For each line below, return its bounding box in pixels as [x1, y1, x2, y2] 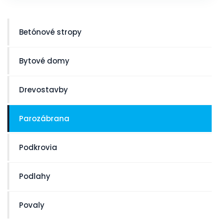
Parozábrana [19, 113, 69, 124]
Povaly [19, 199, 44, 210]
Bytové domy [19, 55, 69, 66]
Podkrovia [19, 142, 57, 153]
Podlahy [19, 171, 50, 181]
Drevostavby [19, 84, 68, 95]
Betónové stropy [19, 26, 82, 37]
